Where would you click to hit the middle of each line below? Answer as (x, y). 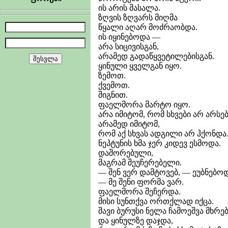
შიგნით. (113, 95)
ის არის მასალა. (129, 8)
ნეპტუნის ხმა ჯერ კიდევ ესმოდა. (160, 143)
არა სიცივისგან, (129, 46)
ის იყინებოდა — (129, 37)
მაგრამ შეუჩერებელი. (140, 162)
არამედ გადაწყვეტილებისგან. (156, 56)
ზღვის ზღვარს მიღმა (138, 17)
